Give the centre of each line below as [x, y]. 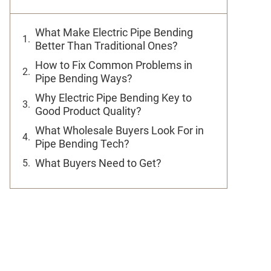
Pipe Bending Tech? [85, 144]
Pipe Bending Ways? [86, 78]
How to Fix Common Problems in [114, 65]
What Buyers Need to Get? [100, 163]
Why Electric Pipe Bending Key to [113, 98]
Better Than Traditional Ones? [109, 46]
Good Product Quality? [90, 111]
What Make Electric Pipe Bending [114, 32]
